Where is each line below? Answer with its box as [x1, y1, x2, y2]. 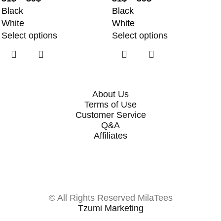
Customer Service [75, 110, 146, 120]
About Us [92, 89, 129, 99]
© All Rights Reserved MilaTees [48, 193, 173, 203]
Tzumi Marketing [77, 203, 144, 214]
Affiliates [94, 130, 127, 141]
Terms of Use [84, 99, 137, 110]
